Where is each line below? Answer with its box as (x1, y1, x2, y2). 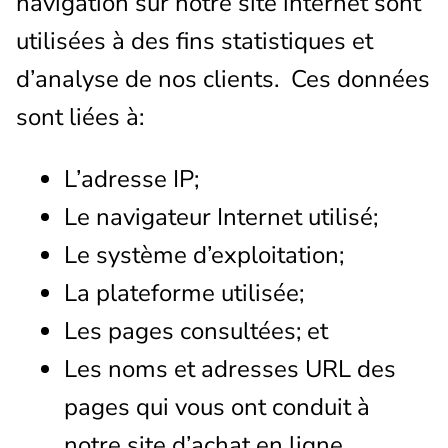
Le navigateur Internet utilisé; (64, 200, 378, 233)
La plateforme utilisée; (64, 276, 304, 309)
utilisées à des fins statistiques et (16, 24, 373, 57)
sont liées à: (16, 100, 150, 133)
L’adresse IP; (64, 162, 199, 195)
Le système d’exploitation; (64, 238, 344, 271)
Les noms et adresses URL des (64, 352, 396, 385)
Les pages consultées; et (64, 314, 328, 347)
